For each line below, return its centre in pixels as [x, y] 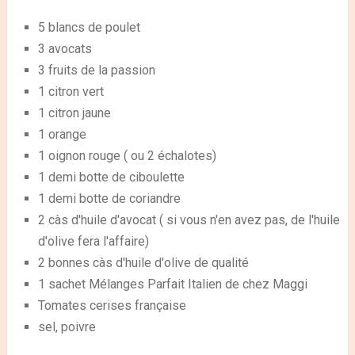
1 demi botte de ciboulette [111, 177]
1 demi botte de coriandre [109, 198]
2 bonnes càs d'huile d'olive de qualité [143, 262]
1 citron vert [71, 91]
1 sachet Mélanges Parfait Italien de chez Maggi [172, 284]
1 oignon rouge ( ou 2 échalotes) [127, 155]
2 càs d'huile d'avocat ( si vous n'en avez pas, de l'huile [189, 219]
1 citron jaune [74, 113]
